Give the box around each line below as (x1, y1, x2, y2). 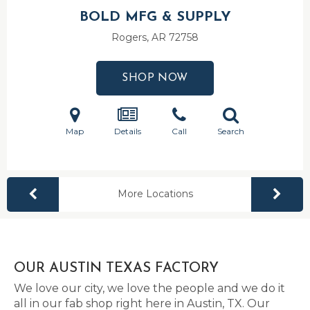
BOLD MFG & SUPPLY (79, 10, 231, 24)
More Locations (117, 188, 193, 200)
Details (114, 126, 141, 136)
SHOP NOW (122, 73, 188, 84)
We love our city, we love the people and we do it (14, 282, 285, 295)
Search (217, 126, 244, 136)
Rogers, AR (111, 31, 169, 44)
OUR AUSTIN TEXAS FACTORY (14, 262, 219, 275)
